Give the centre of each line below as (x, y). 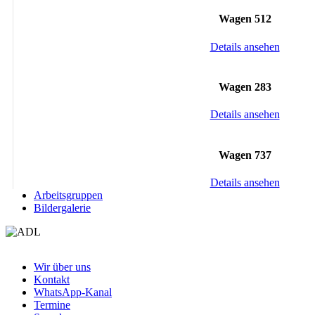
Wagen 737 (245, 155)
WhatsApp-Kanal (73, 292)
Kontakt (52, 279)
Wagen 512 (245, 19)
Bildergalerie (62, 207)
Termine (52, 304)
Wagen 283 (245, 87)
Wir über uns (62, 266)
